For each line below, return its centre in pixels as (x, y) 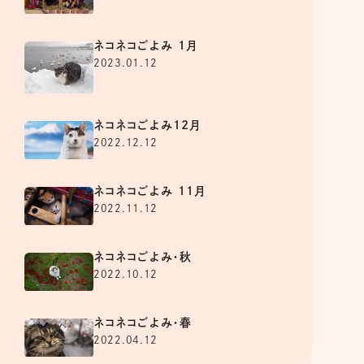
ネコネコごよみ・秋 (143, 257)
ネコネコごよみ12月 (147, 125)
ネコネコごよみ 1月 (146, 46)
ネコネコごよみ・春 (143, 323)
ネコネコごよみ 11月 (150, 191)
